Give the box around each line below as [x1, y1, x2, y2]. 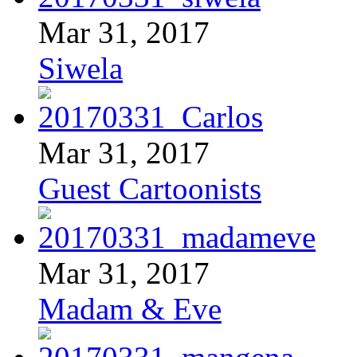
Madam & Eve [38, 291, 222, 326]
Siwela [38, 50, 123, 85]
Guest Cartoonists [38, 171, 261, 206]
